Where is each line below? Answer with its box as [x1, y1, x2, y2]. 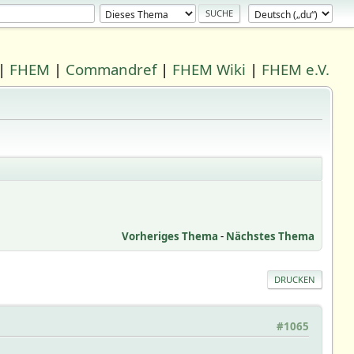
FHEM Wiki [172, 59, 247, 79]
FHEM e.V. [262, 59, 330, 79]
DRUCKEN [274, 273, 316, 285]
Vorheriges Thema [122, 228, 219, 243]
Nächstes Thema [226, 228, 315, 243]
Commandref [66, 59, 157, 79]
